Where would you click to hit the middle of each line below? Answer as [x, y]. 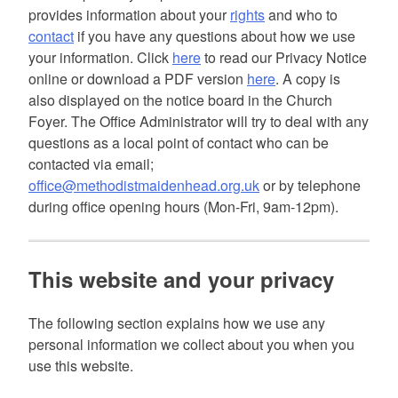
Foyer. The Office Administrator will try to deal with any [199, 121]
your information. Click [100, 57]
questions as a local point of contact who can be [179, 142]
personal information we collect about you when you [191, 344]
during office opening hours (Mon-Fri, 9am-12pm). [183, 206]
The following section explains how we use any [177, 322]
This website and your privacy [181, 279]
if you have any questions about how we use [215, 36]
